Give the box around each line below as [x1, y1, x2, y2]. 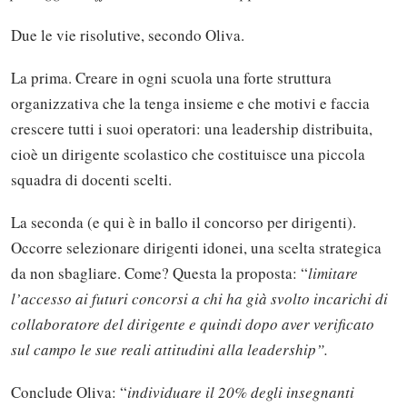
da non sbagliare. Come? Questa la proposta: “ [11, 263, 308, 284]
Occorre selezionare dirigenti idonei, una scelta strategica [11, 237, 382, 259]
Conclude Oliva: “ [11, 382, 127, 403]
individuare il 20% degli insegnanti [127, 382, 354, 403]
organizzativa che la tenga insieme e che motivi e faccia [11, 92, 370, 114]
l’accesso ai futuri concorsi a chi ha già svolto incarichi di [11, 288, 388, 310]
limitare [308, 263, 358, 284]
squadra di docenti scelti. [11, 168, 172, 190]
